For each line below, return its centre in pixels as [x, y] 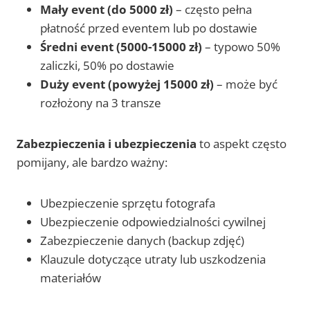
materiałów [71, 278]
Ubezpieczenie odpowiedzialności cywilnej [153, 222]
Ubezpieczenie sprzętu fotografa [128, 203]
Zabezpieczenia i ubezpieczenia [107, 144]
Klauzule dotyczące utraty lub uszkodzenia [153, 259]
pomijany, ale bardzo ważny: [92, 163]
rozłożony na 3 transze [101, 103]
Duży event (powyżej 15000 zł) [127, 84]
